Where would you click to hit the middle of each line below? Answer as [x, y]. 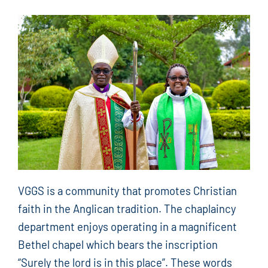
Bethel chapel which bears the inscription [118, 244]
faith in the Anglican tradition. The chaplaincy [127, 208]
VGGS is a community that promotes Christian [127, 190]
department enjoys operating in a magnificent [127, 226]
